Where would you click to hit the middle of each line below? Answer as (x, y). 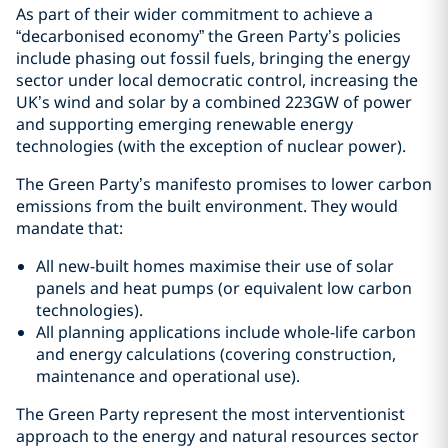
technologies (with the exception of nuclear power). (211, 146)
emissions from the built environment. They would (207, 206)
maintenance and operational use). (168, 376)
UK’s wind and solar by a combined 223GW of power (214, 102)
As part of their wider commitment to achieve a (194, 14)
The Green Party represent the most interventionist (210, 414)
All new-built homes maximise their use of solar (215, 266)
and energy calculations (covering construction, (216, 354)
